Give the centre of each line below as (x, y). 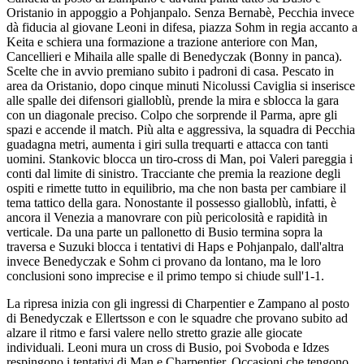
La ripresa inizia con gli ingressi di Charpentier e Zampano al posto (178, 303)
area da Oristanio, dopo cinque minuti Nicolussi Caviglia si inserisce (181, 86)
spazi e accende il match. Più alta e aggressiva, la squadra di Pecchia (181, 130)
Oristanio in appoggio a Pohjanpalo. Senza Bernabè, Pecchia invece (180, 13)
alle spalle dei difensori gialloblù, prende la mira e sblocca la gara (173, 100)
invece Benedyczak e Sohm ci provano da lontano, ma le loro (164, 261)
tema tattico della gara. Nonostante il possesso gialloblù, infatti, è (171, 203)
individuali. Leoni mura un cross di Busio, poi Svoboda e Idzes (168, 347)
